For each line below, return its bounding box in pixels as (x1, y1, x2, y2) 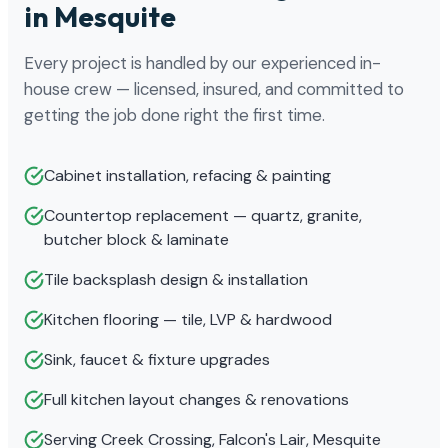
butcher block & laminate (44, 228, 229, 250)
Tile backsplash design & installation (44, 268, 308, 290)
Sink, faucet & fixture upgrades (44, 348, 270, 370)
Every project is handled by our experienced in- (24, 51, 381, 74)
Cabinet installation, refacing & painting (44, 164, 331, 186)
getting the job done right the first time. (24, 103, 325, 126)
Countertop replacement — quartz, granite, (44, 204, 362, 226)
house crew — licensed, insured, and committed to (24, 77, 404, 100)
